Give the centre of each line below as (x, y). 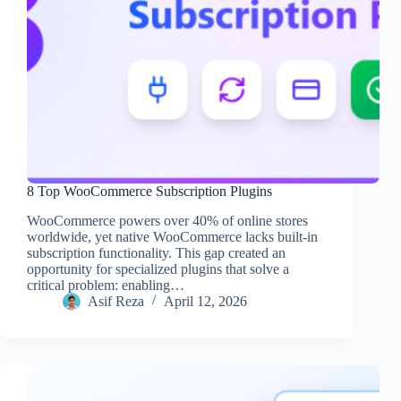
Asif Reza (116, 301)
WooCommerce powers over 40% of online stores (167, 220)
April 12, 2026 (205, 301)
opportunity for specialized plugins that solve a (158, 269)
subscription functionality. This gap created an (156, 252)
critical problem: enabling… (106, 285)
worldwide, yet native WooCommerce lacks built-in (172, 236)
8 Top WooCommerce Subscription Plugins (149, 192)
